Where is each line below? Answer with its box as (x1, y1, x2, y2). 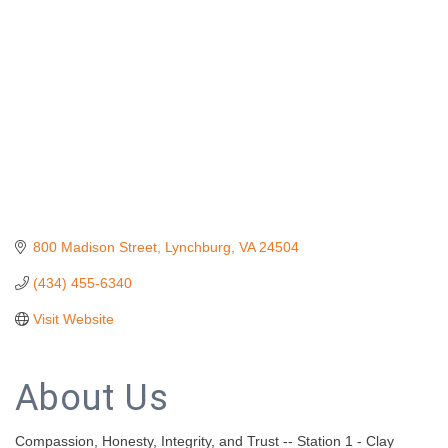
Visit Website (32, 310, 114, 327)
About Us (15, 376, 169, 419)
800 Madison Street (32, 238, 157, 255)
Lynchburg (164, 238, 231, 255)
